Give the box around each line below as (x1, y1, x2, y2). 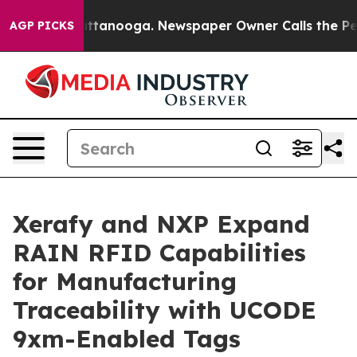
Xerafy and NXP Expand (13, 209, 310, 239)
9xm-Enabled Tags (13, 324, 241, 354)
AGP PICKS (10, 18, 74, 33)
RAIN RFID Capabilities (13, 237, 306, 268)
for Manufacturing (13, 266, 237, 296)
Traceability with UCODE (13, 295, 316, 325)
